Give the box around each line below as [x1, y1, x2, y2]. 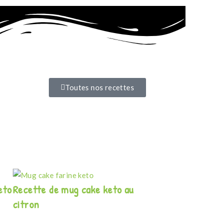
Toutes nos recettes [65, 82, 134, 92]
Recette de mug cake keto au [13, 182, 134, 197]
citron [13, 197, 39, 212]
